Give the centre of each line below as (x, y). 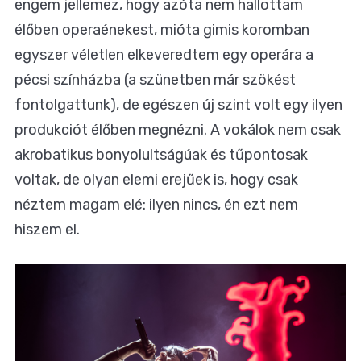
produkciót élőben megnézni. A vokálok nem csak (178, 130)
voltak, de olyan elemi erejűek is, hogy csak (156, 180)
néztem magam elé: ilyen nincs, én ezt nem (156, 205)
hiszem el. (47, 230)
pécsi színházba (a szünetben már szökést (155, 80)
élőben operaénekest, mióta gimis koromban (162, 30)
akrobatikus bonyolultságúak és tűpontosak (161, 155)
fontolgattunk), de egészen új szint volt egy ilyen (178, 105)
